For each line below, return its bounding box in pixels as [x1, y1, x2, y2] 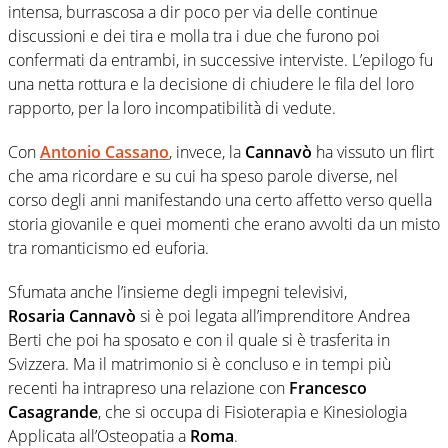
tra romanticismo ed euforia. [8, 236, 209, 259]
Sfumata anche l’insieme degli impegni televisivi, [8, 280, 347, 303]
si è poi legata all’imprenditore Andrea [136, 304, 410, 327]
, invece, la [169, 140, 245, 163]
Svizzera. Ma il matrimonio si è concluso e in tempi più [8, 352, 391, 375]
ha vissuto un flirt [312, 140, 434, 163]
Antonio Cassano [40, 140, 169, 163]
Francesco [289, 376, 367, 399]
